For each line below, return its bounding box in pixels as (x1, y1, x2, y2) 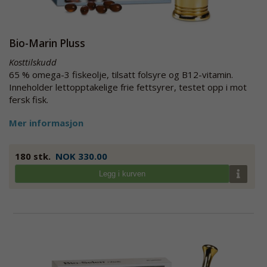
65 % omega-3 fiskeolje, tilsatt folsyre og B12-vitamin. (9, 69, 233, 80)
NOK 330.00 (55, 150, 107, 162)
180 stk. (15, 150, 51, 162)
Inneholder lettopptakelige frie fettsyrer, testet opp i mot (9, 81, 247, 93)
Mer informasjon (9, 117, 83, 129)
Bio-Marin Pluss (9, 36, 85, 50)
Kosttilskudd (9, 56, 57, 68)
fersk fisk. (9, 94, 48, 105)
